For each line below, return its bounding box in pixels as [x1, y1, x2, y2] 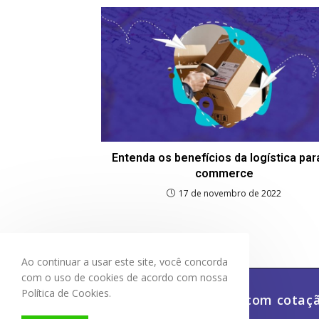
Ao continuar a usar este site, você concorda [21, 255, 228, 268]
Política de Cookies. [21, 286, 111, 300]
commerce [194, 167, 253, 180]
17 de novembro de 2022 [179, 187, 281, 199]
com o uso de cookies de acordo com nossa [21, 271, 228, 284]
